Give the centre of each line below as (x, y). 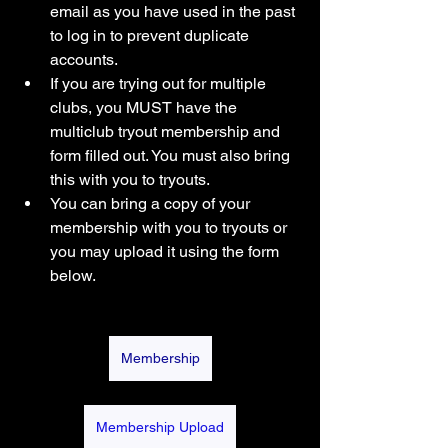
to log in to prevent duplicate (151, 36)
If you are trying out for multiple (160, 84)
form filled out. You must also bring (172, 156)
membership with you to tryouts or (170, 228)
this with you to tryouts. (131, 180)
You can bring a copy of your (152, 204)
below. (74, 276)
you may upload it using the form (166, 252)
